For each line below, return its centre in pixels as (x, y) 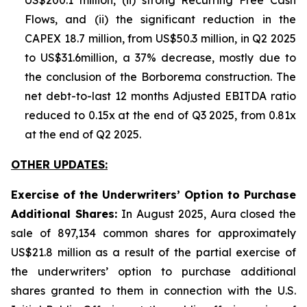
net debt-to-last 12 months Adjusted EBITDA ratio (160, 96)
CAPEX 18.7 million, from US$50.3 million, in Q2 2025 (160, 38)
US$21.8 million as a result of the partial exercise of (153, 252)
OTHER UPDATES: (59, 164)
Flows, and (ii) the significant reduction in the (160, 19)
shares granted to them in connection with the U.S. (153, 291)
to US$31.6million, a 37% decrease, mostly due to (160, 58)
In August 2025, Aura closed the (209, 214)
